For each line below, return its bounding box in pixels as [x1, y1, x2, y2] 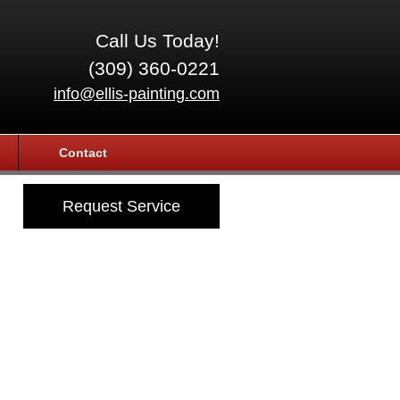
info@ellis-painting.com [54, 85, 220, 103]
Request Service [62, 197, 180, 215]
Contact [59, 146, 107, 160]
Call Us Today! [96, 30, 220, 51]
